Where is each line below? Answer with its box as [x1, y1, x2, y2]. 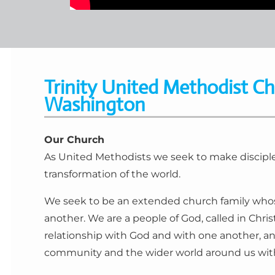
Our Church [44, 133, 104, 145]
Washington [44, 92, 145, 117]
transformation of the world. [44, 168, 180, 180]
